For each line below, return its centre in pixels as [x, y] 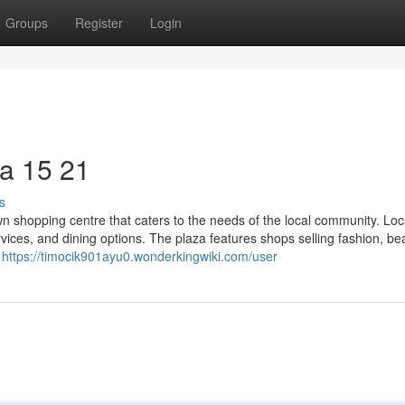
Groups [27, 23]
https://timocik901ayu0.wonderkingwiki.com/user [140, 256]
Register [99, 23]
